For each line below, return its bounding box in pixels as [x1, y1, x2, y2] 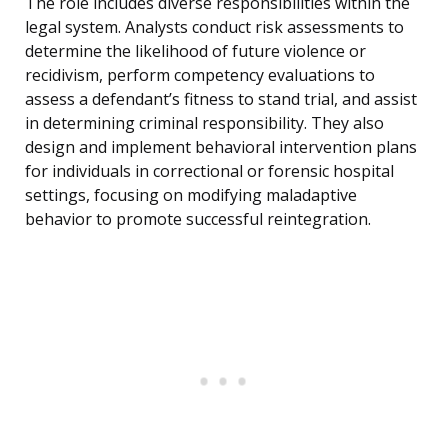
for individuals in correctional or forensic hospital [25, 160, 394, 183]
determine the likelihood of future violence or [25, 40, 366, 63]
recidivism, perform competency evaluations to [25, 64, 375, 87]
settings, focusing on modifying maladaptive [25, 184, 357, 207]
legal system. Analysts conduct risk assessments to [25, 16, 404, 39]
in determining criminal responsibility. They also [25, 112, 384, 135]
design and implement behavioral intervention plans [25, 136, 417, 159]
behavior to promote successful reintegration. [25, 208, 371, 231]
